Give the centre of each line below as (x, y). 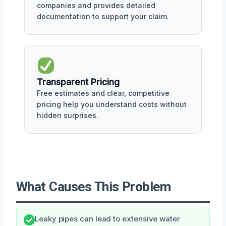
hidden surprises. (68, 115)
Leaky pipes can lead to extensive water (107, 219)
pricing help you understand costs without (112, 104)
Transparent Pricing (78, 82)
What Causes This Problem (94, 186)
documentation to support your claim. (103, 16)
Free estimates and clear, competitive (103, 93)
